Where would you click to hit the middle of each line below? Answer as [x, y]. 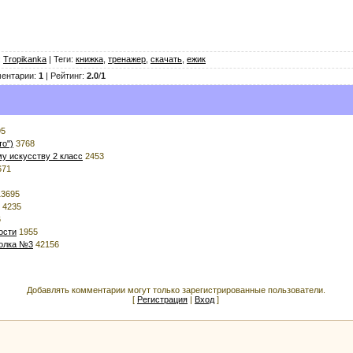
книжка [89, 59]
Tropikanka [25, 59]
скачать [166, 59]
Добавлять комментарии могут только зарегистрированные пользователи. [176, 290]
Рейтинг [66, 75]
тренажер [127, 59]
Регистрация [162, 299]
